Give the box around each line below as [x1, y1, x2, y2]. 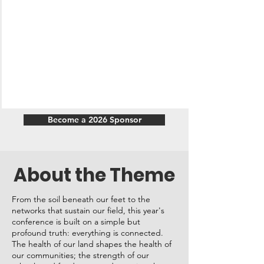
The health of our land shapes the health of [12, 239, 171, 249]
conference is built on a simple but [12, 216, 140, 227]
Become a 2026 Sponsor [47, 114, 141, 125]
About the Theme [14, 162, 175, 188]
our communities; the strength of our [12, 250, 149, 260]
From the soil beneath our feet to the [12, 194, 150, 204]
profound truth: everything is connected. [12, 227, 163, 238]
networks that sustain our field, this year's [12, 205, 164, 216]
